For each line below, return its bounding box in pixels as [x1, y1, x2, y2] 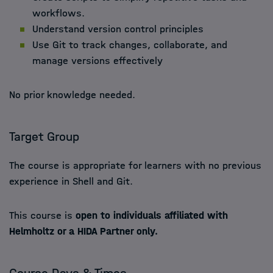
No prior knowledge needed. [9, 89, 135, 101]
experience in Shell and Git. [9, 175, 133, 187]
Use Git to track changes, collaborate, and [32, 39, 227, 51]
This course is [9, 210, 76, 221]
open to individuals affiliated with [76, 210, 228, 221]
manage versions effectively [32, 55, 163, 66]
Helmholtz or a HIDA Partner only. [9, 225, 158, 237]
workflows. [32, 7, 85, 19]
